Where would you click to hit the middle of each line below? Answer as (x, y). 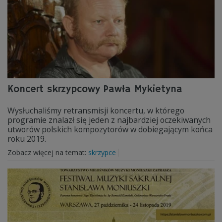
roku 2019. (27, 139)
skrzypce (102, 152)
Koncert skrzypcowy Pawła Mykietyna (95, 89)
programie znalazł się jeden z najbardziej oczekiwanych (109, 120)
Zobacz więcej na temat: (48, 152)
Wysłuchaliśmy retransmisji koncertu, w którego (96, 111)
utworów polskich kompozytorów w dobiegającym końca (110, 129)
